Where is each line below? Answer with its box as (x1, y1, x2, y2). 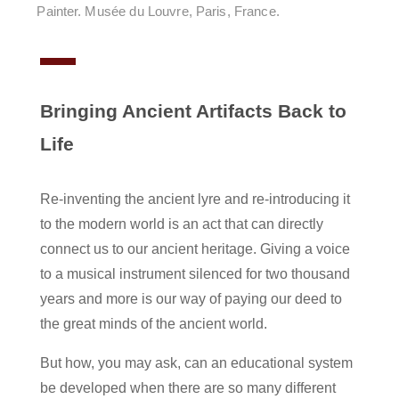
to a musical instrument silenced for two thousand (39, 266, 350, 282)
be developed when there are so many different (39, 380, 336, 396)
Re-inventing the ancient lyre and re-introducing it (39, 191, 350, 208)
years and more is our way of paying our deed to (39, 291, 342, 307)
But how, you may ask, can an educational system (39, 355, 353, 371)
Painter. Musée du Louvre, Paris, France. (37, 4, 280, 20)
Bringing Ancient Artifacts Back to (39, 101, 346, 122)
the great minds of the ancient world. (39, 316, 267, 332)
